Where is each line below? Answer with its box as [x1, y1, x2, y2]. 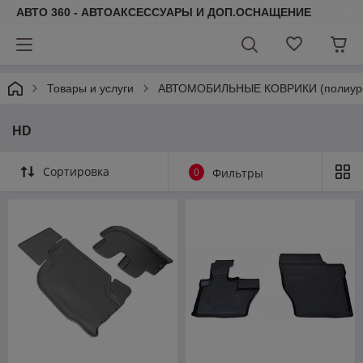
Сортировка [43, 164, 109, 179]
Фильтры [212, 165, 263, 181]
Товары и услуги [47, 82, 134, 95]
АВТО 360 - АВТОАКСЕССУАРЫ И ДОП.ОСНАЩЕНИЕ [16, 6, 311, 19]
